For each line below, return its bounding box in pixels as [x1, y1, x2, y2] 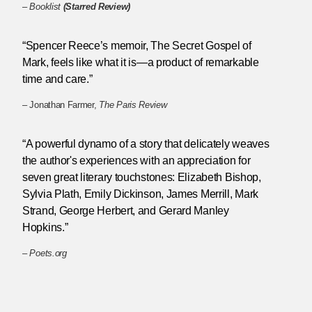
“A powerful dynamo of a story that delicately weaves [22, 138, 270, 150]
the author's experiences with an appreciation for [22, 155, 251, 167]
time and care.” [22, 73, 93, 86]
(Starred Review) [63, 1, 130, 13]
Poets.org [29, 247, 67, 258]
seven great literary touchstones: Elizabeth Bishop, [22, 171, 261, 184]
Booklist [29, 1, 63, 13]
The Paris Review [99, 100, 167, 111]
